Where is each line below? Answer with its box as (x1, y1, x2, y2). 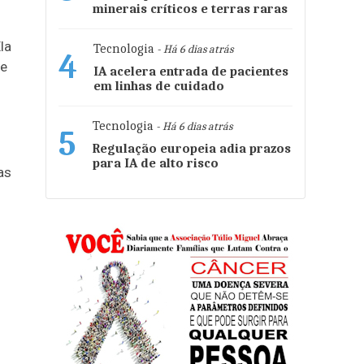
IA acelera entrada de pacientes (93, 64, 288, 79)
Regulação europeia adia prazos (93, 141, 291, 156)
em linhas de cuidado (93, 79, 224, 93)
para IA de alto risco (93, 156, 219, 171)
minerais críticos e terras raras (93, 2, 288, 16)
